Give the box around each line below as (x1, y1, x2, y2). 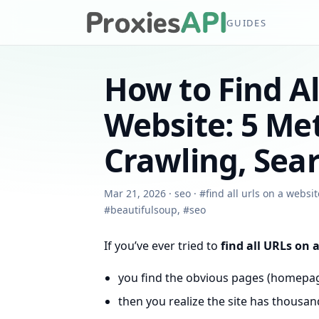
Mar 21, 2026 (104, 187, 166, 200)
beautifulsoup (110, 203, 177, 216)
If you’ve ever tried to (104, 238, 221, 253)
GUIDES (226, 16, 267, 29)
